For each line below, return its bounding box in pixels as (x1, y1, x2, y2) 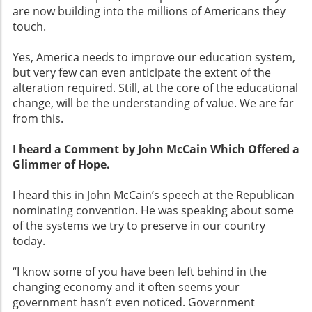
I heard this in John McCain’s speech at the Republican (13, 187, 295, 203)
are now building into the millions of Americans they (13, 3, 286, 19)
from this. (13, 111, 63, 127)
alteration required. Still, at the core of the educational (13, 80, 298, 96)
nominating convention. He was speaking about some (13, 203, 294, 219)
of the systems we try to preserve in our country (13, 218, 265, 234)
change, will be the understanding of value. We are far (13, 95, 294, 111)
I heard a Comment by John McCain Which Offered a (13, 141, 299, 157)
